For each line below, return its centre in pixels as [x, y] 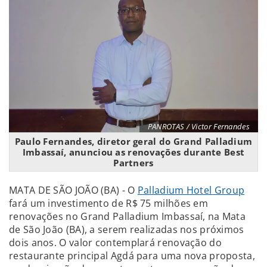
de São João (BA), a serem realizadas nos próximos [127, 229]
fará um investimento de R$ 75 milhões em [108, 203]
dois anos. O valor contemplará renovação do [115, 242]
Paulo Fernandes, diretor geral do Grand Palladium [133, 141]
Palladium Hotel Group [191, 190]
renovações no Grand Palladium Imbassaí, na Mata [128, 216]
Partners [133, 162]
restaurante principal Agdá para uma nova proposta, [132, 255]
